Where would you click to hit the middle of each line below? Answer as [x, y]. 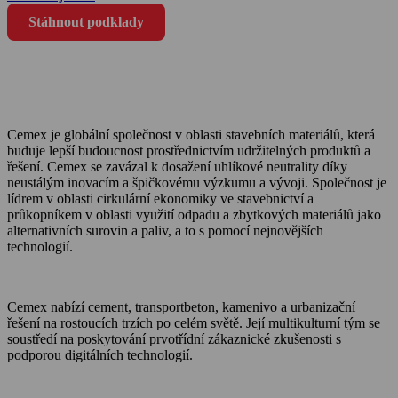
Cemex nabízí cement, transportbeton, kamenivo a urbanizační [181, 306]
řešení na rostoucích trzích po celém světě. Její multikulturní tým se [194, 322]
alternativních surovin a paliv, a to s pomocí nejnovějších [165, 230]
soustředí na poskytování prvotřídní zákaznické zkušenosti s [174, 338]
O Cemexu [44, 372]
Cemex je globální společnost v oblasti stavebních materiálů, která [191, 134]
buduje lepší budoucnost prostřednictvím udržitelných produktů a [189, 150]
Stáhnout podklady [86, 21]
